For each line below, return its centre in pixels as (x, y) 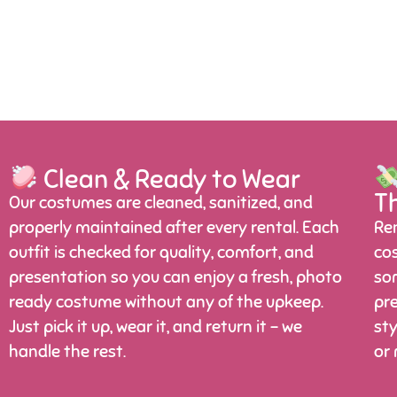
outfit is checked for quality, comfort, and (161, 253)
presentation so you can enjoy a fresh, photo (175, 278)
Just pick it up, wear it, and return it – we (156, 327)
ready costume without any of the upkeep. (166, 303)
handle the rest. (67, 352)
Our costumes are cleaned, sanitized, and (161, 203)
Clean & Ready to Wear (169, 179)
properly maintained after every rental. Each (174, 228)
